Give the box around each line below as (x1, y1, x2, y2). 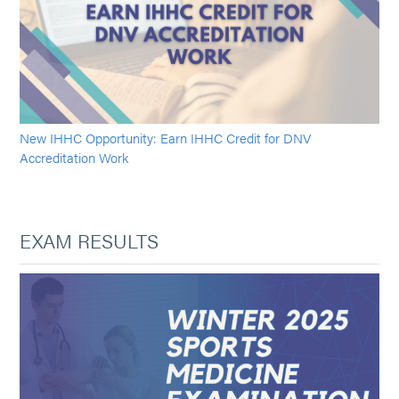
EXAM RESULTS (20, 225, 159, 254)
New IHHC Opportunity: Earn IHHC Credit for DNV (20, 127, 312, 147)
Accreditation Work (20, 147, 129, 167)
